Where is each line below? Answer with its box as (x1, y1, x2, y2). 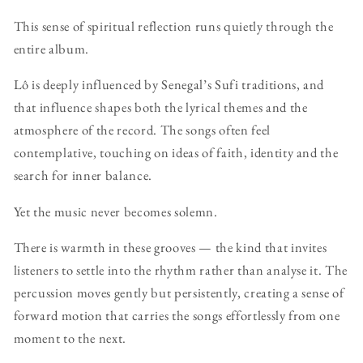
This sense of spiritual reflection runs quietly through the (13, 16, 334, 35)
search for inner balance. (13, 166, 153, 185)
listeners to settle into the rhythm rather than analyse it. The (13, 261, 348, 280)
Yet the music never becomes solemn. (13, 202, 218, 220)
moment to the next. (13, 329, 127, 348)
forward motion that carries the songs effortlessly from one (13, 306, 340, 325)
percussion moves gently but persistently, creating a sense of (13, 284, 344, 302)
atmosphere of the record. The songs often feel (13, 121, 271, 139)
